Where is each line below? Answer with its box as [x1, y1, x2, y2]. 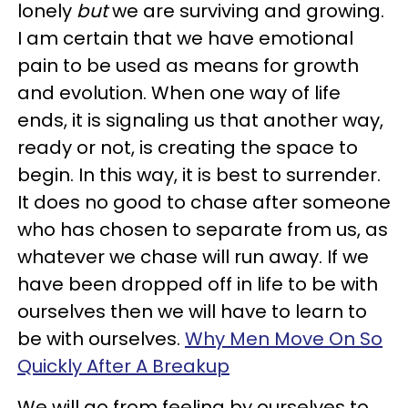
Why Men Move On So [185, 326, 382, 352]
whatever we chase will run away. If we [17, 244, 369, 270]
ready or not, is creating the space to [17, 135, 358, 160]
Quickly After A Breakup [17, 353, 229, 379]
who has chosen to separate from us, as [17, 217, 388, 242]
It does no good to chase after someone [17, 189, 391, 215]
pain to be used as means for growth [17, 53, 359, 78]
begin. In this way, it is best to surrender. [17, 162, 381, 188]
